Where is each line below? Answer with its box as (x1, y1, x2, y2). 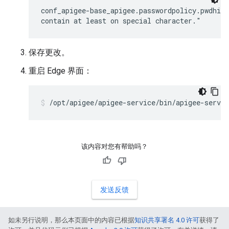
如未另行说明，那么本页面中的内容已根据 (8, 216, 134, 224)
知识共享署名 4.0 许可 (134, 216, 199, 224)
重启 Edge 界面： (29, 66, 92, 76)
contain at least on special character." (41, 16, 201, 26)
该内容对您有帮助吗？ (81, 143, 148, 151)
